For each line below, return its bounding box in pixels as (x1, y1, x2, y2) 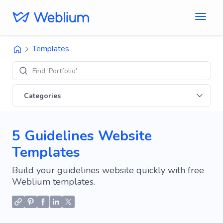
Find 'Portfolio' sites (32, 66, 94, 76)
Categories (24, 91, 61, 101)
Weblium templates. (12, 176, 95, 188)
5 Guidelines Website (12, 126, 152, 145)
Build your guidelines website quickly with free (12, 164, 204, 176)
